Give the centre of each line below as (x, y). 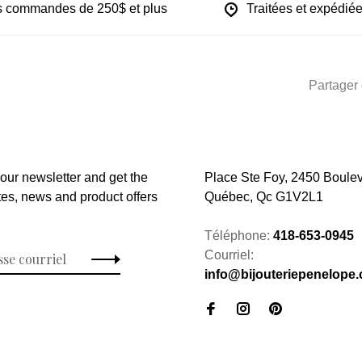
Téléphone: (239, 235)
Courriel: (229, 255)
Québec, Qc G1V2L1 (264, 196)
